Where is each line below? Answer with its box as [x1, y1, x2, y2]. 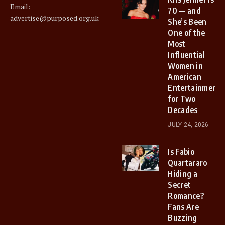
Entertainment [168, 83, 220, 93]
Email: [10, 1, 30, 11]
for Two [168, 94, 196, 104]
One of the [168, 28, 205, 38]
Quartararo [168, 158, 207, 168]
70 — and [168, 6, 201, 16]
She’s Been [168, 17, 207, 27]
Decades [168, 105, 198, 116]
